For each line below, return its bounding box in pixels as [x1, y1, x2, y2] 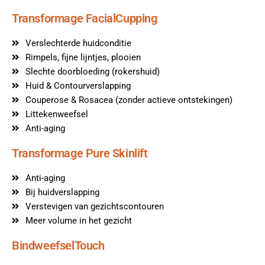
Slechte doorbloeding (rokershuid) [25, 66, 160, 77]
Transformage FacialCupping [12, 11, 157, 25]
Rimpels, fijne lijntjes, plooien [25, 51, 141, 63]
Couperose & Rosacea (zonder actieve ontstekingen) [25, 94, 232, 105]
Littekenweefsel [25, 108, 88, 119]
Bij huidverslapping [25, 186, 99, 198]
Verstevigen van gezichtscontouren [25, 201, 164, 212]
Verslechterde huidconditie [25, 37, 131, 49]
